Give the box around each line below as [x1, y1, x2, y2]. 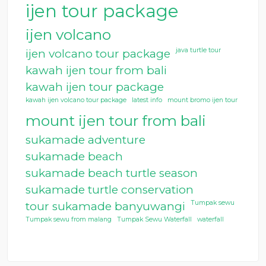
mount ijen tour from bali [26, 112, 206, 129]
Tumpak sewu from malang [26, 216, 112, 223]
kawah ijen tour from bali [26, 64, 167, 77]
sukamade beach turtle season [26, 166, 198, 180]
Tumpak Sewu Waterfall [117, 216, 192, 223]
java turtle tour [176, 46, 221, 54]
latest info [132, 96, 162, 104]
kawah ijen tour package [26, 80, 164, 94]
